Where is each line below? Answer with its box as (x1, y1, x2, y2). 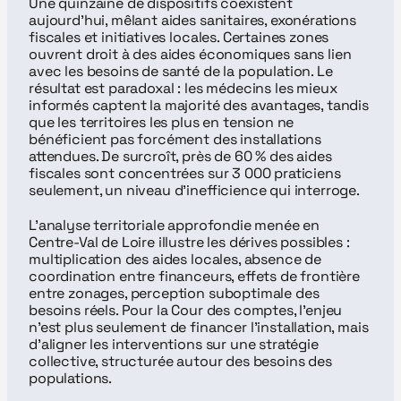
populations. (29, 369, 113, 388)
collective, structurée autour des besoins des (29, 352, 332, 371)
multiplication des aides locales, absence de (29, 250, 321, 269)
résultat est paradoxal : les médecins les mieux (29, 79, 337, 98)
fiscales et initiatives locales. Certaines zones (29, 28, 329, 47)
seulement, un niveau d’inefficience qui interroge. (29, 181, 360, 200)
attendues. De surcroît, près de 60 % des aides (29, 147, 332, 166)
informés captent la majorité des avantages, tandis (29, 96, 369, 115)
